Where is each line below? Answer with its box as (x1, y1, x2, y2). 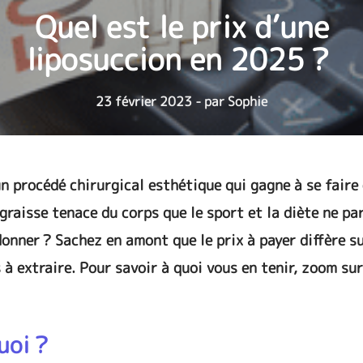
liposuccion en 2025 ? (26, 38, 337, 80)
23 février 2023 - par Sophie (96, 92, 267, 110)
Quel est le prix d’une (34, 6, 329, 48)
